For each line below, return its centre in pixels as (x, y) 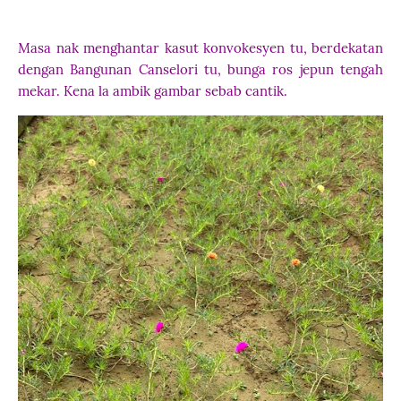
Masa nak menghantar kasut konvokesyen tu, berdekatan (200, 48)
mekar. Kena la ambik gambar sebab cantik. (154, 91)
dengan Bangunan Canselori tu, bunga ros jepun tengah (200, 69)
